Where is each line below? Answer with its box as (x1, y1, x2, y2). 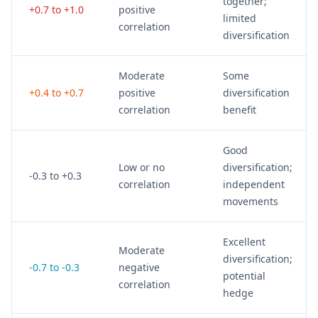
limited (223, 11, 256, 25)
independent (223, 177, 285, 191)
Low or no (119, 160, 165, 174)
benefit (223, 103, 256, 116)
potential (223, 269, 265, 283)
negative (119, 261, 160, 274)
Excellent (223, 235, 265, 248)
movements (223, 194, 278, 208)
